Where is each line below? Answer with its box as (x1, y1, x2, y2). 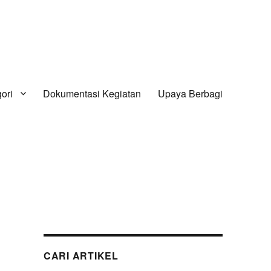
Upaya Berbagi (157, 86, 223, 100)
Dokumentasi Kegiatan (42, 86, 141, 100)
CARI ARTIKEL (43, 249, 119, 263)
